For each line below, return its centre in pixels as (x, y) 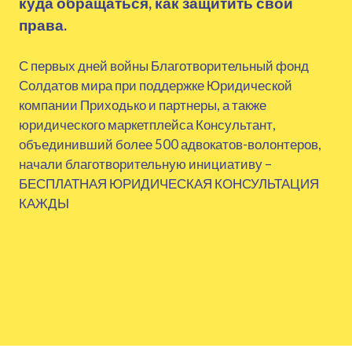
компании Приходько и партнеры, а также (143, 104)
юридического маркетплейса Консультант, (147, 124)
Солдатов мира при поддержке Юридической (156, 85)
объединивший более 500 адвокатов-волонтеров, (170, 144)
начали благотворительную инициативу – (145, 163)
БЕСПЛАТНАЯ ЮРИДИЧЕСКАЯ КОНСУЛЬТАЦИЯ (169, 183)
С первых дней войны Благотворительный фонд (164, 65)
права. (43, 24)
